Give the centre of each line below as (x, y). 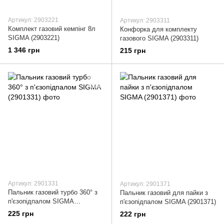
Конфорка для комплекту (158, 29)
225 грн (21, 214)
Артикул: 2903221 (33, 20)
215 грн (133, 51)
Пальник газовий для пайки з (164, 193)
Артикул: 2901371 (145, 184)
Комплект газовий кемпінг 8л (52, 28)
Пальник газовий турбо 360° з (53, 192)
